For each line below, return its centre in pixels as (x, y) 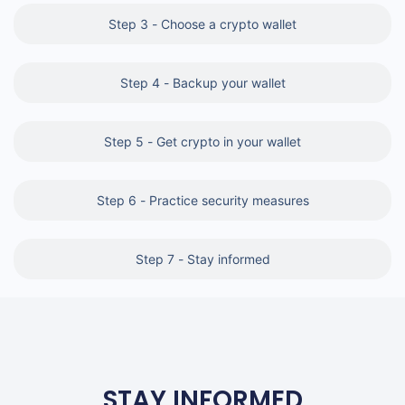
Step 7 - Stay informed (202, 259)
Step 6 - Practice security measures (202, 200)
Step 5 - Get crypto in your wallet (202, 141)
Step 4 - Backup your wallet (202, 82)
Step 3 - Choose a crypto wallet (202, 24)
